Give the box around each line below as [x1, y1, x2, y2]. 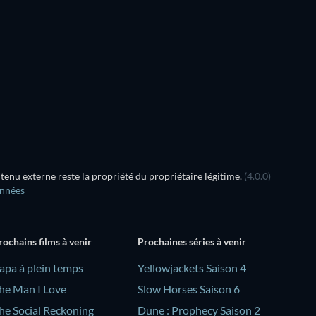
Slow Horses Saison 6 [137, 281, 240, 296]
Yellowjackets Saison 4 [137, 260, 246, 274]
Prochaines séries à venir [137, 235, 246, 248]
